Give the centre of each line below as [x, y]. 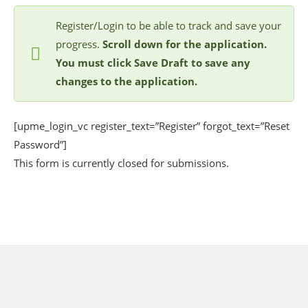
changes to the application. [126, 81]
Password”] [40, 144]
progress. [79, 44]
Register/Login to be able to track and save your [168, 25]
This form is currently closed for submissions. [121, 163]
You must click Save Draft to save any [153, 63]
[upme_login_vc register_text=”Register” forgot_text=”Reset [152, 125]
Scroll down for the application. [185, 44]
